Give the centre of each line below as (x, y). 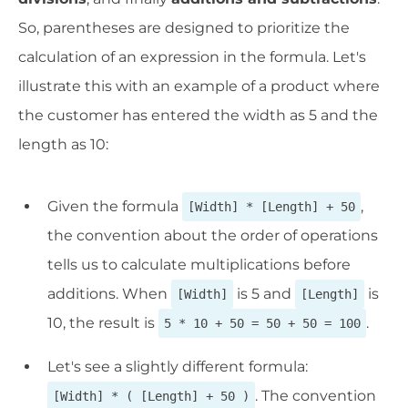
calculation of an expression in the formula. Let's (192, 57)
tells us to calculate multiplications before (199, 265)
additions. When (109, 294)
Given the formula (115, 207)
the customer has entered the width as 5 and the (198, 116)
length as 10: (63, 145)
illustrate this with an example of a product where (199, 87)
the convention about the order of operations (213, 236)
